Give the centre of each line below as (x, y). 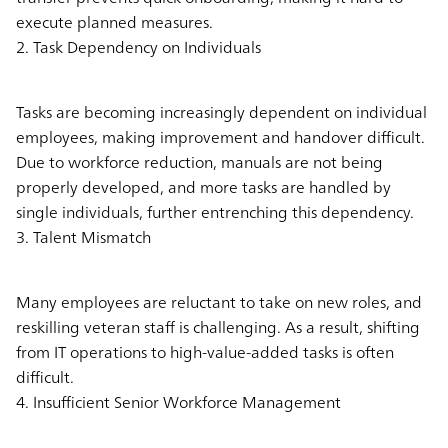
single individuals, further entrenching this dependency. (215, 211)
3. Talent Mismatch (83, 236)
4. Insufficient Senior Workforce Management (178, 401)
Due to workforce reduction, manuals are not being (199, 161)
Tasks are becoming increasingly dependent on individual (221, 111)
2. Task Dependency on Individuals (138, 46)
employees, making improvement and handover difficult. (220, 136)
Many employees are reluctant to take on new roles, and (219, 301)
